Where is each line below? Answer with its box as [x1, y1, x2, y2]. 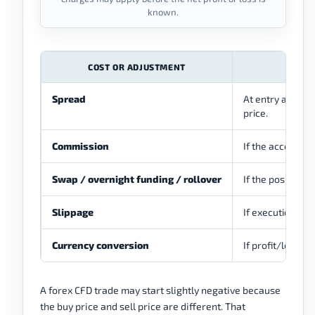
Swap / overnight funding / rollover [52, 173, 221, 186]
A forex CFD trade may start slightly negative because [40, 284, 281, 297]
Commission [52, 140, 109, 153]
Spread [52, 93, 86, 105]
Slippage [52, 206, 94, 219]
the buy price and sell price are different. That [40, 300, 245, 313]
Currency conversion [52, 239, 149, 252]
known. [148, 6, 179, 18]
